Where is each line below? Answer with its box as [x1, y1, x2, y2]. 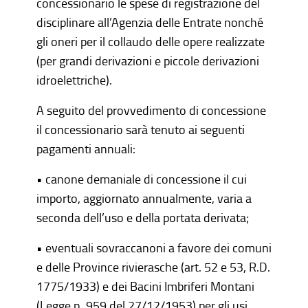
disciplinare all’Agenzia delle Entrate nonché [36, 14, 263, 30]
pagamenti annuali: [36, 140, 135, 157]
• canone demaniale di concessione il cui [36, 170, 247, 187]
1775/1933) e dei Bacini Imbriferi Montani [36, 278, 254, 294]
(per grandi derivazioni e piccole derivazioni [36, 52, 259, 69]
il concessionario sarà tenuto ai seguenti [36, 121, 245, 137]
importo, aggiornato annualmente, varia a [36, 190, 252, 206]
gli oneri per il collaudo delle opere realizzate [36, 33, 265, 49]
